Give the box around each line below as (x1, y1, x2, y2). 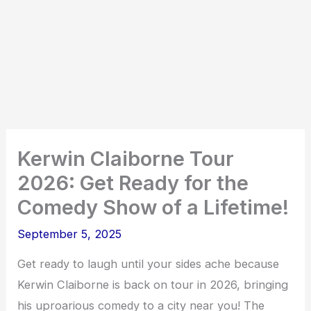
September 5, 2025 (17, 227, 122, 242)
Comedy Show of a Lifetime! (17, 195, 289, 220)
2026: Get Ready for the (17, 171, 249, 196)
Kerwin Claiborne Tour (17, 146, 235, 171)
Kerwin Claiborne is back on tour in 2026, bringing (17, 278, 289, 292)
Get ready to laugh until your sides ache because (17, 257, 280, 271)
